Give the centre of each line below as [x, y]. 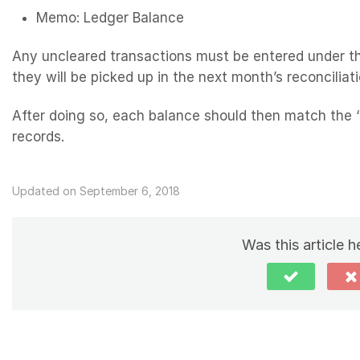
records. [38, 137]
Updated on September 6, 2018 [96, 191]
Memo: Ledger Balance [110, 18]
